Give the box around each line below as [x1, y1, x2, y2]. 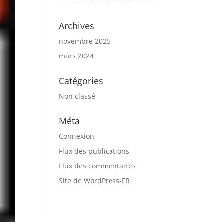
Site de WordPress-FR [59, 176, 130, 185]
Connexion [59, 131, 95, 141]
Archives [59, 20, 95, 32]
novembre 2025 [59, 36, 111, 46]
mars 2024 [59, 51, 94, 60]
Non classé [59, 91, 96, 101]
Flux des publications [59, 146, 130, 156]
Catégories [59, 75, 104, 87]
